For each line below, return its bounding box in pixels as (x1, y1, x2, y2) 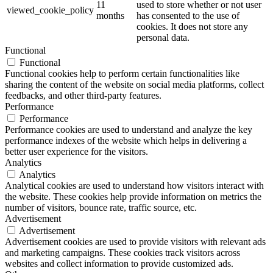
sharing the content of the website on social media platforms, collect (5, 79, 264, 90)
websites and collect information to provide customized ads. (5, 258, 233, 269)
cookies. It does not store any (136, 21, 248, 32)
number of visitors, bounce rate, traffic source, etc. (5, 202, 197, 213)
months (96, 10, 124, 21)
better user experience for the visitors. (5, 146, 148, 157)
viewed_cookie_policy (7, 4, 94, 15)
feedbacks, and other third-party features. (5, 90, 161, 101)
